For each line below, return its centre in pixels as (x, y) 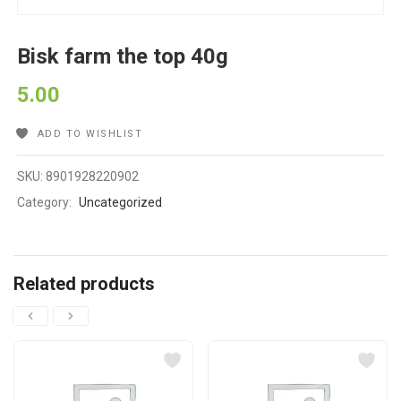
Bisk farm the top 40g (123, 57)
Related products (84, 284)
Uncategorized (121, 203)
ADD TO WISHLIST (90, 134)
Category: (46, 203)
